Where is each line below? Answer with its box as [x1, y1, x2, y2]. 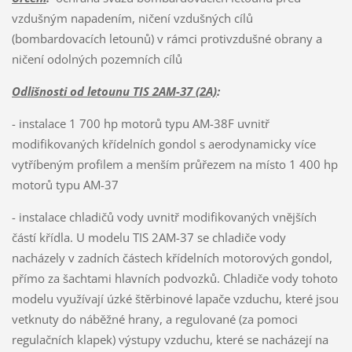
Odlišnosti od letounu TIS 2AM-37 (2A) [11, 82, 217, 99]
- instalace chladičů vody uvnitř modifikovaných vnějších [11, 208, 317, 225]
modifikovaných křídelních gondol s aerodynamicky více [11, 135, 316, 152]
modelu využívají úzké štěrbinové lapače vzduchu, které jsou [11, 290, 339, 306]
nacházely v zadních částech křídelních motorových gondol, [11, 249, 332, 266]
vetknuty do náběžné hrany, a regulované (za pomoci [11, 310, 298, 327]
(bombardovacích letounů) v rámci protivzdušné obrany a [11, 30, 322, 46]
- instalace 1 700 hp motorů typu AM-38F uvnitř [11, 115, 269, 131]
